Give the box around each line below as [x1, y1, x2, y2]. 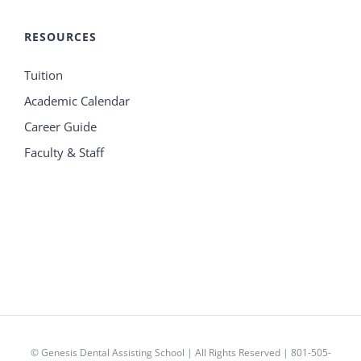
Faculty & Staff [24, 144, 104, 160]
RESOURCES [24, 29, 97, 44]
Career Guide [24, 118, 97, 135]
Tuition [24, 67, 63, 83]
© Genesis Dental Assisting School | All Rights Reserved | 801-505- [30, 346, 331, 359]
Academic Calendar [24, 93, 130, 109]
